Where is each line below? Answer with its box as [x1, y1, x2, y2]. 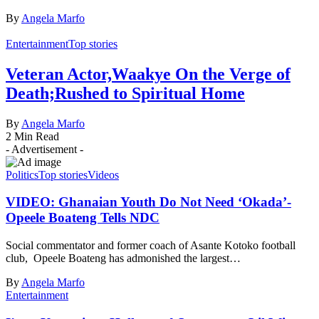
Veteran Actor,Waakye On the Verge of [6, 64, 291, 83]
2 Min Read [6, 130, 59, 142]
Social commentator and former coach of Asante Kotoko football [6, 239, 296, 252]
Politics [6, 168, 38, 181]
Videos [88, 168, 119, 181]
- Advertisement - [6, 142, 83, 155]
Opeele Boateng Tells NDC [6, 210, 159, 226]
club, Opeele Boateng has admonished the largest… [6, 252, 241, 265]
